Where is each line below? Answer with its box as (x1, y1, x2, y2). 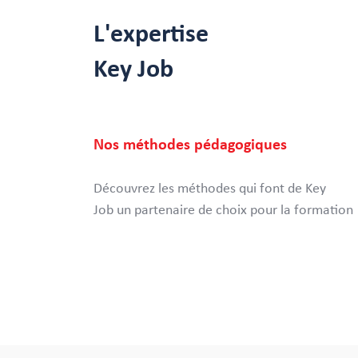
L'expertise (93, 22, 209, 47)
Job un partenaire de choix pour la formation (93, 203, 353, 217)
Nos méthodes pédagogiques (93, 137, 287, 153)
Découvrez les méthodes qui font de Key (93, 181, 326, 196)
